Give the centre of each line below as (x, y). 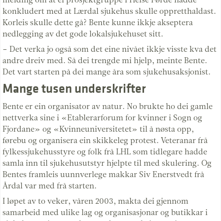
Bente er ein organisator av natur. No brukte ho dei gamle (108, 106)
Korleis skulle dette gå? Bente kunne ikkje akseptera (98, 22)
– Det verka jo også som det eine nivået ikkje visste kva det (110, 49)
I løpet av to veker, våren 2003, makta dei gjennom (95, 201)
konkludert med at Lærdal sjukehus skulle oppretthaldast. (109, 11)
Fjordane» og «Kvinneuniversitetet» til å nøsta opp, (98, 129)
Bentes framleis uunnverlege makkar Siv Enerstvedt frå (103, 174)
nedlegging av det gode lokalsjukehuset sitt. (83, 34)
